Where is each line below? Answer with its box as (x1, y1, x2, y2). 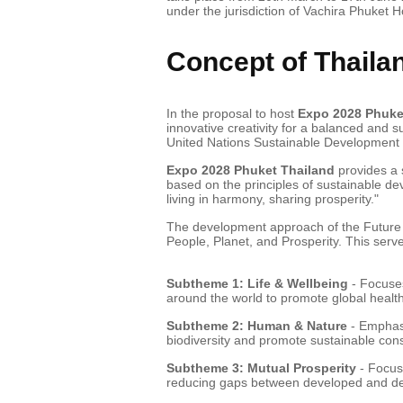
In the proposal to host (166, 105, 298, 121)
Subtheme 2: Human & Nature (166, 318, 347, 333)
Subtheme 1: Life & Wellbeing (166, 275, 348, 291)
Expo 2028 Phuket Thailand (166, 162, 335, 177)
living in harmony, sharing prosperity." (166, 191, 379, 206)
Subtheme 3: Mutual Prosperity (166, 360, 360, 375)
